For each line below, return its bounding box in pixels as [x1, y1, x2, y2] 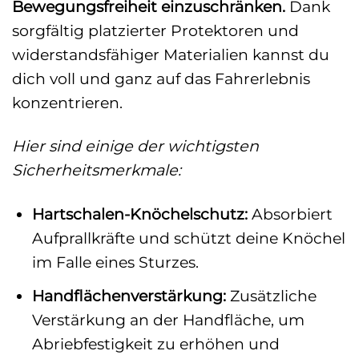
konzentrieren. [12, 92, 123, 112]
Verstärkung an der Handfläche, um [31, 309, 305, 329]
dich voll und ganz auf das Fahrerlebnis [12, 68, 310, 88]
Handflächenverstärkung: [31, 285, 226, 305]
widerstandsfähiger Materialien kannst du [12, 44, 329, 64]
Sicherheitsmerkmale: [12, 160, 181, 180]
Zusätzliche [225, 285, 317, 305]
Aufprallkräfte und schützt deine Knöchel [31, 228, 345, 248]
